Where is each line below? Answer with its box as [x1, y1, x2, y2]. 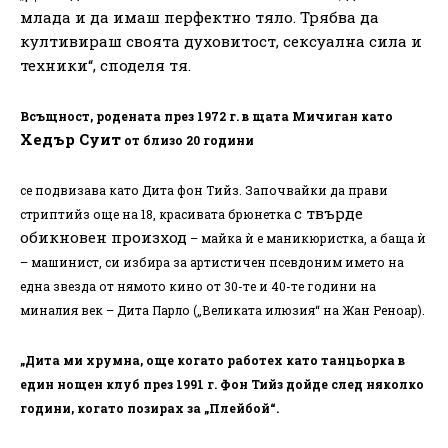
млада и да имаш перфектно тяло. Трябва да [20, 6, 379, 27]
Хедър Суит [20, 128, 121, 149]
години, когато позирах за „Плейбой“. [20, 399, 279, 416]
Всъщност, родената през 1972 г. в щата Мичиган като [20, 107, 393, 124]
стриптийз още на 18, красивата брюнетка [20, 205, 294, 222]
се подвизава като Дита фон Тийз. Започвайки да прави [20, 181, 388, 198]
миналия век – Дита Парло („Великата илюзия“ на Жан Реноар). [20, 301, 425, 318]
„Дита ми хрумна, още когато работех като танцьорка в [20, 351, 405, 368]
